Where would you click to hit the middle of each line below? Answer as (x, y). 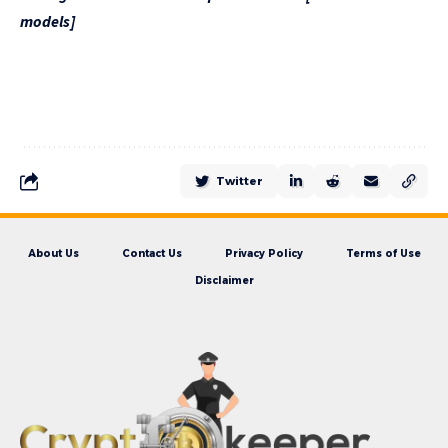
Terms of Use (383, 253)
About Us (53, 253)
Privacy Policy (263, 253)
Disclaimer (224, 280)
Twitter (239, 181)
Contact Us (151, 253)
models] (47, 21)
